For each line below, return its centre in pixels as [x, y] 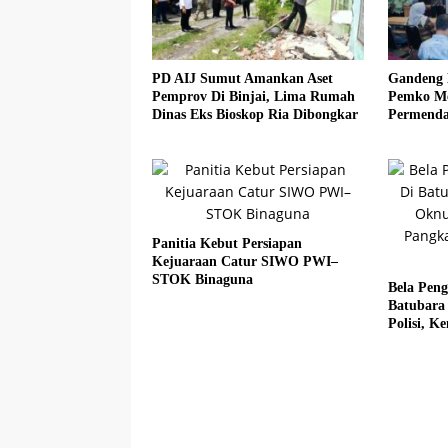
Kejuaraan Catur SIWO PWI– [245, 261]
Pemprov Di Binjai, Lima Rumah [253, 96]
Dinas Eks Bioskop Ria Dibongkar [255, 114]
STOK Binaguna [202, 279]
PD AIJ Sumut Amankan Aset [242, 78]
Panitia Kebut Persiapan [227, 243]
